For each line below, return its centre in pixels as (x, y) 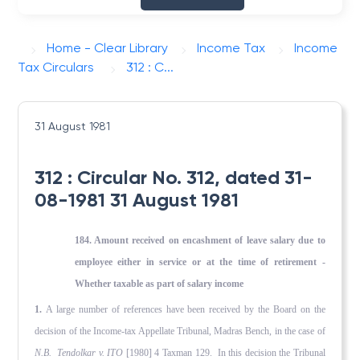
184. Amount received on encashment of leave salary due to (200, 240)
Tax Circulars (56, 67)
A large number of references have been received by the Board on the (186, 310)
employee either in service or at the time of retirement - (200, 262)
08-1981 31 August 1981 (137, 200)
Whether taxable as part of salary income (159, 284)
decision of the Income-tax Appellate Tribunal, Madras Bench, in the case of (180, 331)
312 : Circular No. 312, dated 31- (174, 177)
